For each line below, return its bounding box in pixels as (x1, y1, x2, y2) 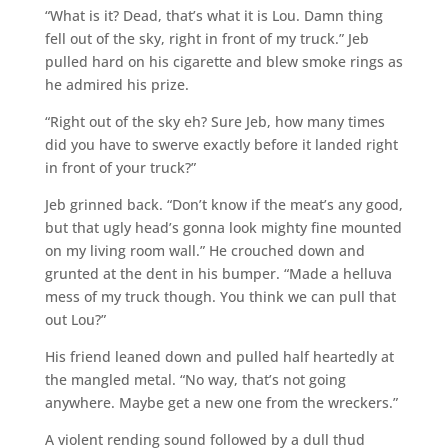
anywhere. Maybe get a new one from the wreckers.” (44, 392, 398, 412)
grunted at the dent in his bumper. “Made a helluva (44, 263, 392, 283)
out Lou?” (44, 309, 106, 329)
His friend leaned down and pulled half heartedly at (44, 346, 394, 366)
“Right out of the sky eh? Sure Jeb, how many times (44, 111, 385, 131)
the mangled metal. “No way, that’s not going (44, 369, 346, 389)
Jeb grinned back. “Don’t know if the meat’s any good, (44, 194, 403, 214)
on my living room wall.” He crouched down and (44, 240, 365, 260)
